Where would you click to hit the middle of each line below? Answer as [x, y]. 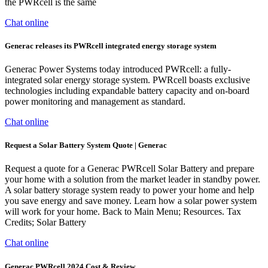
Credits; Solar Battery [45, 223]
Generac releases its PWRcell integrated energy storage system [111, 45]
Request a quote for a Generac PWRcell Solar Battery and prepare [130, 169]
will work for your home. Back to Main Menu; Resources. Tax [123, 212]
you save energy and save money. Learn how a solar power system [131, 201]
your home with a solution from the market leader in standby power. [133, 179]
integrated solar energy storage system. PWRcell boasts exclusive [127, 80]
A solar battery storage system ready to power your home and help [130, 190]
